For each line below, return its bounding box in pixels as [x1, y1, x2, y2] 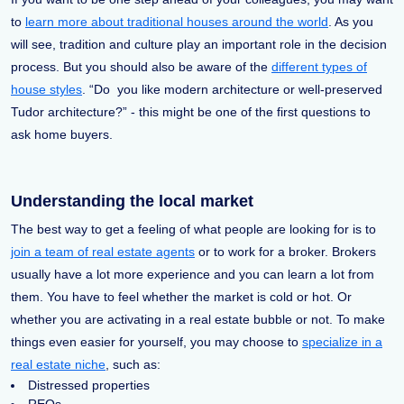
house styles [11, 82, 82, 97]
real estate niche [11, 357, 106, 372]
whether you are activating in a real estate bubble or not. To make [11, 312, 385, 327]
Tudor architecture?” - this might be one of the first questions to [11, 105, 371, 120]
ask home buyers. [11, 127, 113, 142]
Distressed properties [28, 378, 150, 393]
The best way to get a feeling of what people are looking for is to [11, 222, 376, 237]
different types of [271, 60, 367, 75]
